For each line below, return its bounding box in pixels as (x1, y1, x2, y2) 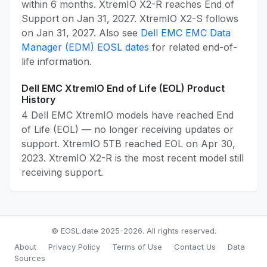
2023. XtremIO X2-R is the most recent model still (21, 152, 244, 164)
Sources (14, 253, 45, 263)
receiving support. (21, 166, 103, 179)
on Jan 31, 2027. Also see (21, 27, 141, 39)
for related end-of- (149, 41, 237, 54)
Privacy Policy (48, 242, 100, 252)
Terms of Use (112, 242, 162, 252)
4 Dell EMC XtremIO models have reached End (21, 109, 234, 122)
